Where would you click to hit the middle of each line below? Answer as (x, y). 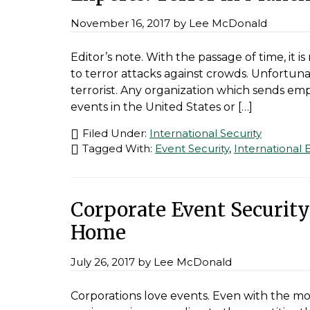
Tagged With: (119, 149)
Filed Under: (116, 134)
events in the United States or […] (162, 107)
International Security (206, 134)
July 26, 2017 (103, 262)
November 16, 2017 (120, 24)
